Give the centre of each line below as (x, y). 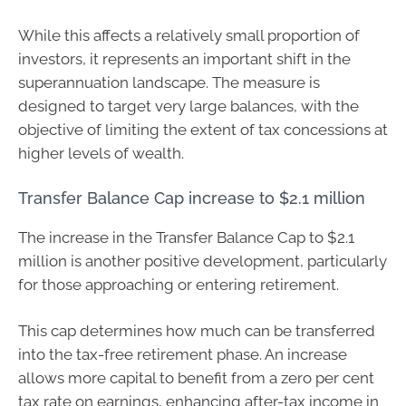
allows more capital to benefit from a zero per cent (196, 378)
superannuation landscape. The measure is (169, 82)
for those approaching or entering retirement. (179, 284)
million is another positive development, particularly (203, 261)
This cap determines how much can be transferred (197, 331)
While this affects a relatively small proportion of (189, 35)
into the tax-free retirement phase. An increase (183, 354)
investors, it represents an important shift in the (184, 59)
